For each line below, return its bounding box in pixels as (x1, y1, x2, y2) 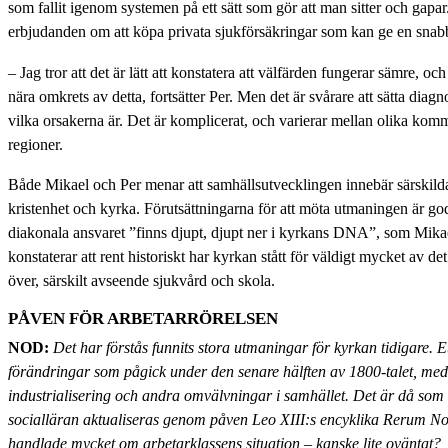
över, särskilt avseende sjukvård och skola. (8, 271, 275, 290)
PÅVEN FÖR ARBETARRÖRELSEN (8, 309, 278, 329)
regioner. (8, 135, 63, 154)
